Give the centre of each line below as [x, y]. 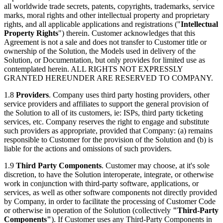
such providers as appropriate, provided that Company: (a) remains [108, 130]
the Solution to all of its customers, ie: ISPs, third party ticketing [104, 112]
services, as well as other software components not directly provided [111, 192]
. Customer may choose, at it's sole [156, 165]
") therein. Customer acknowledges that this [127, 33]
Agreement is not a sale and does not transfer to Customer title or [105, 42]
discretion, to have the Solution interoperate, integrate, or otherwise [109, 174]
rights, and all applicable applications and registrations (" [92, 24]
